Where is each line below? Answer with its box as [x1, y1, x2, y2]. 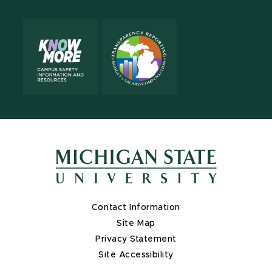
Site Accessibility [98, 250, 174, 259]
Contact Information [91, 203, 181, 212]
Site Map [117, 219, 155, 228]
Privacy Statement [95, 234, 177, 243]
